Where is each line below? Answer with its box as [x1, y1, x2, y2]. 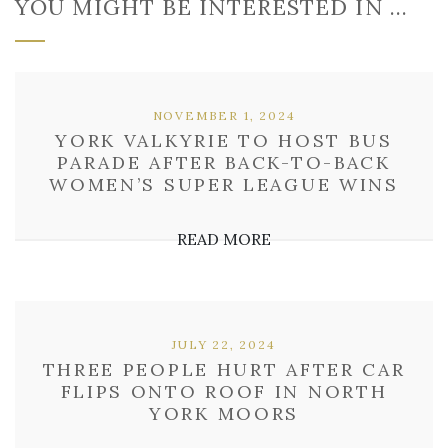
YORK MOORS [149, 402, 299, 425]
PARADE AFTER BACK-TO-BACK [57, 151, 391, 174]
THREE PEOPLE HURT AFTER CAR [42, 358, 406, 381]
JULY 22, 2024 [172, 337, 276, 352]
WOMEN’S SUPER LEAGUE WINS [49, 173, 399, 196]
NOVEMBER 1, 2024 [152, 108, 296, 123]
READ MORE [177, 229, 271, 249]
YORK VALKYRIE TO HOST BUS [55, 129, 393, 152]
